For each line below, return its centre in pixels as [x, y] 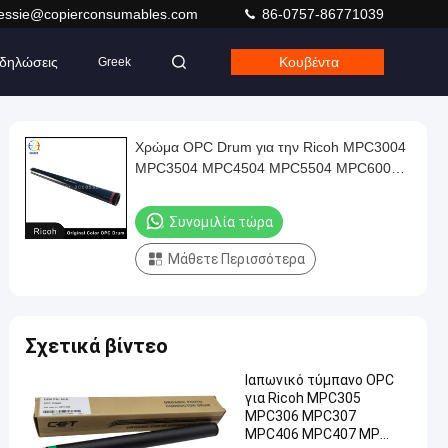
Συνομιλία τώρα [221, 222]
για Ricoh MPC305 [303, 398]
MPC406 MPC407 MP [312, 434]
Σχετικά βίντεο [96, 346]
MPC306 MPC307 [300, 416]
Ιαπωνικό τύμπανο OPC [319, 380]
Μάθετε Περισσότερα [236, 259]
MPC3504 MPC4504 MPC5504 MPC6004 [267, 168]
